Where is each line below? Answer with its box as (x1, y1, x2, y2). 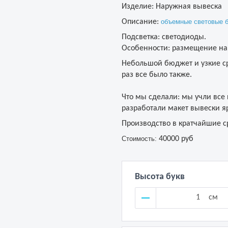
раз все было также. (122, 71, 192, 79)
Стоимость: (122, 135, 157, 142)
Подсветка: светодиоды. (122, 33, 206, 41)
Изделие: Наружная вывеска (122, 3, 222, 11)
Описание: (122, 18, 161, 26)
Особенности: (122, 44, 170, 52)
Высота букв (135, 172, 185, 182)
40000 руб (157, 135, 193, 143)
